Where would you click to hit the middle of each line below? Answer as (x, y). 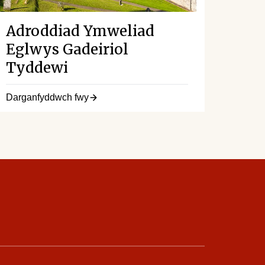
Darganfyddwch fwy (47, 97)
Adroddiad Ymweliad (80, 31)
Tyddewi (37, 67)
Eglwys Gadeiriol (67, 49)
